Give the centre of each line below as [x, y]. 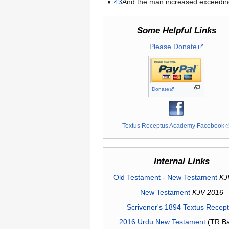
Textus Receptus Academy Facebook [174, 125]
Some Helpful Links [176, 30]
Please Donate [173, 46]
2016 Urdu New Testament [162, 222]
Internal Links [182, 162]
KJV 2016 [208, 192]
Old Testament [137, 178]
